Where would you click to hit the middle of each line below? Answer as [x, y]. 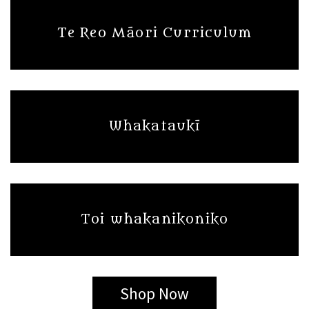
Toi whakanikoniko [154, 220]
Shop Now [154, 293]
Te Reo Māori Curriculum [154, 33]
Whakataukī [154, 127]
